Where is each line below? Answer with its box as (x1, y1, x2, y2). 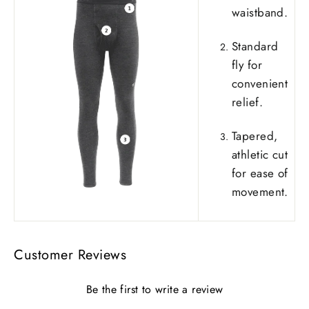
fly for (232, 57, 262, 74)
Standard (232, 38, 279, 55)
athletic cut (232, 146, 288, 163)
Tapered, (232, 128, 278, 145)
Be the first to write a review (86, 281, 223, 298)
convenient (232, 75, 288, 92)
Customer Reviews (14, 245, 126, 266)
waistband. (232, 4, 288, 21)
